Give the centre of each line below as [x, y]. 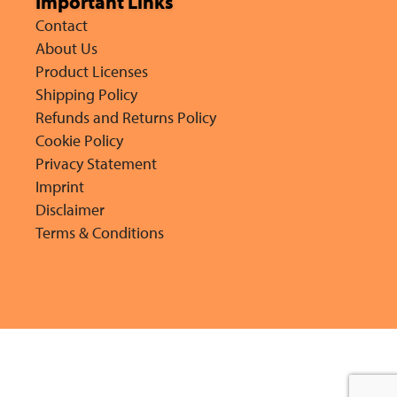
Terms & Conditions [100, 232]
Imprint [60, 186]
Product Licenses [92, 71]
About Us [66, 48]
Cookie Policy [79, 140]
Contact [62, 25]
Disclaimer [70, 209]
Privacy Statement [96, 163]
